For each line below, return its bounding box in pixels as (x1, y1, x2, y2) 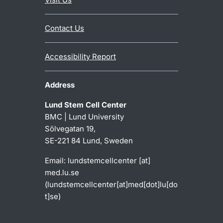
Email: (45, 156, 68, 165)
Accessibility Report (45, 52, 116, 61)
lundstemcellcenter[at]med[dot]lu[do (47, 180, 178, 189)
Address (45, 80, 75, 90)
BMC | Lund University (45, 112, 124, 121)
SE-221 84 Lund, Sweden (45, 136, 133, 145)
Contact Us (45, 23, 84, 33)
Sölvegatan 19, (45, 124, 96, 133)
